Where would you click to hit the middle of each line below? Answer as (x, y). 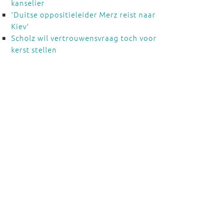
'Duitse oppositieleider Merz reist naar (83, 14)
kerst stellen (34, 49)
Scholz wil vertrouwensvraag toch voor (84, 38)
